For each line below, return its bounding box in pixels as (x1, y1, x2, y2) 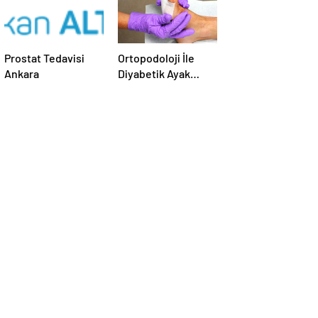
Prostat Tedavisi (4, 51, 84, 65)
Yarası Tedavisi (118, 82, 191, 97)
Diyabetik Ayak (118, 67, 190, 81)
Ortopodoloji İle (118, 51, 194, 65)
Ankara (4, 67, 39, 81)
